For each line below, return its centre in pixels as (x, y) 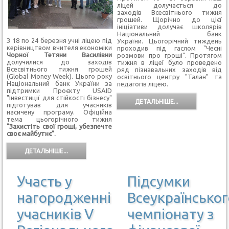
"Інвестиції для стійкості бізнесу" (59, 98)
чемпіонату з (170, 214)
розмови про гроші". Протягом (169, 55)
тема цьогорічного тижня (59, 119)
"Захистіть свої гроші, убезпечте (59, 127)
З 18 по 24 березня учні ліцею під (59, 41)
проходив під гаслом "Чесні (169, 48)
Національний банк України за (59, 84)
